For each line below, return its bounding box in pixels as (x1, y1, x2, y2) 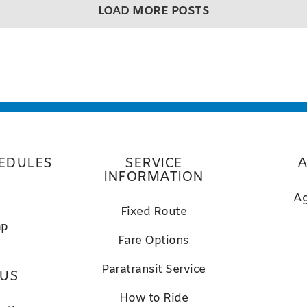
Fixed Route (120, 204, 187, 220)
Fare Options (117, 232, 189, 249)
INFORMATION (103, 167, 204, 186)
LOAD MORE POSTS (97, 3, 210, 20)
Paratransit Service (101, 261, 206, 278)
